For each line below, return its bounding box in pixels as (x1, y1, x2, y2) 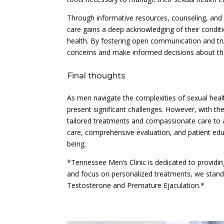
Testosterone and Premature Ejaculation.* (67, 180, 205, 190)
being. (67, 138, 86, 148)
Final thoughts (67, 70, 126, 80)
